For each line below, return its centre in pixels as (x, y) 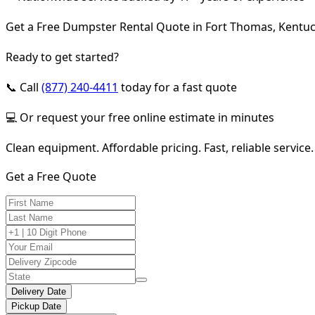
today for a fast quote (178, 87)
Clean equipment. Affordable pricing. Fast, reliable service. (160, 147)
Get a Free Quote (51, 176)
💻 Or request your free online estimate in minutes (140, 117)
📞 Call (24, 87)
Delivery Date (39, 291)
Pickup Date (36, 306)
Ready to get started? (62, 57)
